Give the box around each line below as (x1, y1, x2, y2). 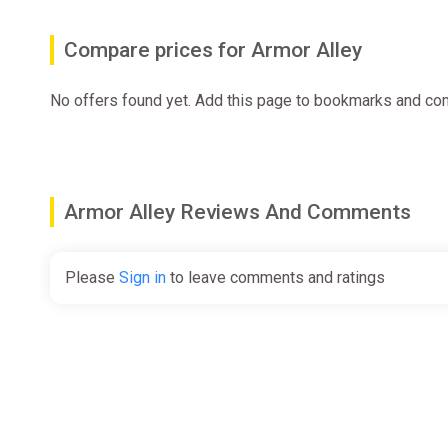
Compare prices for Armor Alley (64, 37, 362, 62)
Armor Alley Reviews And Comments (64, 199, 411, 224)
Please (65, 267, 119, 287)
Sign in (119, 267, 166, 287)
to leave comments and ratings (166, 267, 385, 287)
